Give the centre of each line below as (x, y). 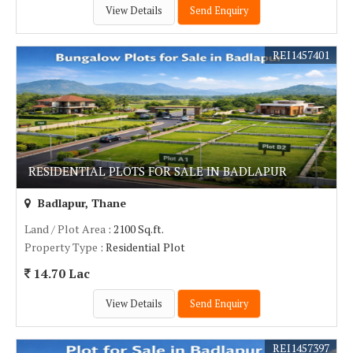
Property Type (61, 247)
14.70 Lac (60, 273)
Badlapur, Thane (80, 203)
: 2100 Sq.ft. (135, 229)
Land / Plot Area (65, 229)
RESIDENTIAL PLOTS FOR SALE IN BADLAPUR (158, 171)
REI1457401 (301, 55)
